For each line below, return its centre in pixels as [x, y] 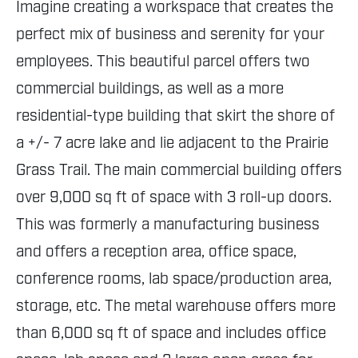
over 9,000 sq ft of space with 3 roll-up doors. [174, 198]
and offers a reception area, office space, [156, 252]
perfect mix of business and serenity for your [170, 35]
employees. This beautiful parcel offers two [163, 62]
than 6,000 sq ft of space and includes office [171, 334]
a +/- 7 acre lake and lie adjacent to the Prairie [172, 143]
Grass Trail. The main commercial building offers [179, 171]
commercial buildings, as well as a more [150, 89]
